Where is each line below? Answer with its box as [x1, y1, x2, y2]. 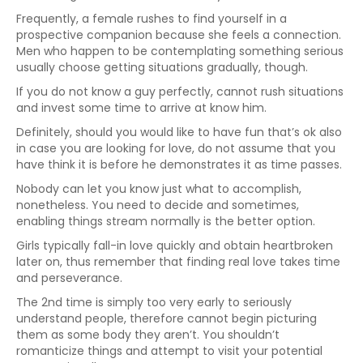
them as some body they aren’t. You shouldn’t [16, 327, 280, 343]
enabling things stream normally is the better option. [16, 213, 315, 229]
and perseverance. [16, 270, 122, 286]
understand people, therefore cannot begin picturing [16, 310, 317, 327]
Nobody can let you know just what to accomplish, [16, 181, 301, 197]
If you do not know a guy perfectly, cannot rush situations [16, 83, 344, 100]
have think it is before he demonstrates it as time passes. [16, 156, 342, 173]
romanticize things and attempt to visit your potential [16, 343, 322, 359]
